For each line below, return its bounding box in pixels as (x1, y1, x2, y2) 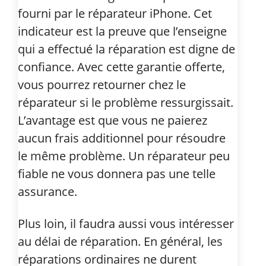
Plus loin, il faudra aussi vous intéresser (18, 215, 234, 232)
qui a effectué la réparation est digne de (18, 40, 235, 57)
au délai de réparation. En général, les (18, 233, 223, 249)
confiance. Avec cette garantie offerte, (18, 58, 225, 75)
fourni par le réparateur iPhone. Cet (18, 5, 212, 21)
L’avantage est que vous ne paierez (18, 112, 207, 128)
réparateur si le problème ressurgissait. (18, 94, 233, 110)
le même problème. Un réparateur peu (18, 147, 230, 164)
